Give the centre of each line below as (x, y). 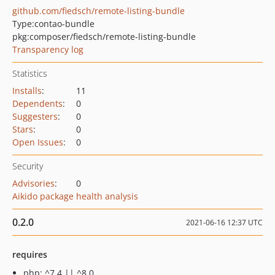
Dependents (37, 103)
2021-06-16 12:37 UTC (224, 223)
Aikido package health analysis (75, 196)
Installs (27, 91)
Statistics (30, 73)
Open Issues (38, 142)
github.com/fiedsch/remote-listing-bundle (99, 11)
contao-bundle (64, 24)
